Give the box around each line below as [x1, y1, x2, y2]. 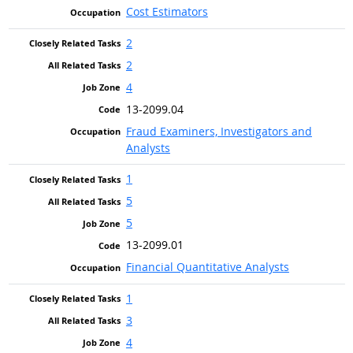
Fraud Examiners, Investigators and [125, 123, 312, 139]
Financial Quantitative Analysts [125, 259, 289, 275]
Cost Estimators [125, 4, 208, 20]
